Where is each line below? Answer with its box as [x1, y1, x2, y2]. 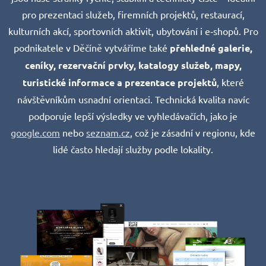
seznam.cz [86, 126, 130, 138]
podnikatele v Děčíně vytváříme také [14, 41, 170, 53]
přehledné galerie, [170, 41, 252, 54]
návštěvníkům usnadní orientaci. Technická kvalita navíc [17, 93, 249, 105]
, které [216, 75, 244, 88]
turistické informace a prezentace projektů [22, 75, 217, 88]
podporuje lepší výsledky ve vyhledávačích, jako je [28, 109, 237, 122]
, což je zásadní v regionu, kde [130, 126, 255, 138]
